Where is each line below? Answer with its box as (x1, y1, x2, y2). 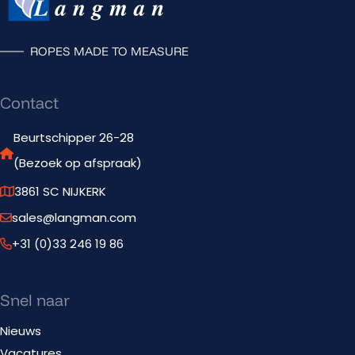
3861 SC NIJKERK (14, 183, 106, 200)
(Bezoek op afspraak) (13, 155, 142, 172)
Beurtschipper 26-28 (13, 129, 134, 147)
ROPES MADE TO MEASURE (30, 44, 189, 59)
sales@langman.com (12, 209, 136, 227)
